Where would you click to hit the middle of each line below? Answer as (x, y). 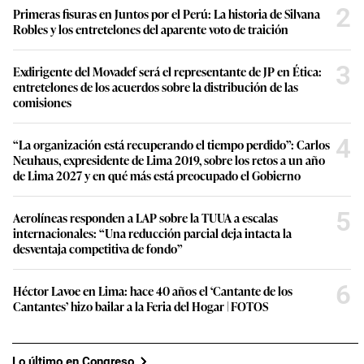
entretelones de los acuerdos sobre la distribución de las (156, 87)
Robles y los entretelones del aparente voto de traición (151, 29)
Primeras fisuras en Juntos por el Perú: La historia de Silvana (167, 14)
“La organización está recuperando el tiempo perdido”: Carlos (171, 145)
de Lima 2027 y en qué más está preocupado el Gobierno (157, 175)
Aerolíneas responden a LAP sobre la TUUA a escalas (145, 218)
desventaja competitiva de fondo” (98, 249)
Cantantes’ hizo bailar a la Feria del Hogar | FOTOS (141, 306)
